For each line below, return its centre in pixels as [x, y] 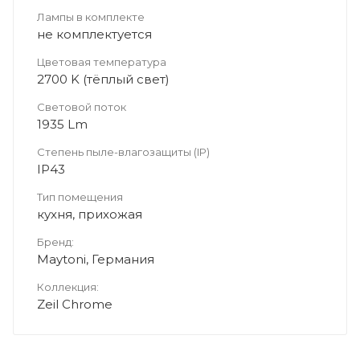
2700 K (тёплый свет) [103, 79]
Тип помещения [80, 196]
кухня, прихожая [90, 214]
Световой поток [82, 106]
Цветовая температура [102, 61]
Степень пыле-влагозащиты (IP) [123, 151]
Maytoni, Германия [96, 259]
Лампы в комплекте [91, 16]
